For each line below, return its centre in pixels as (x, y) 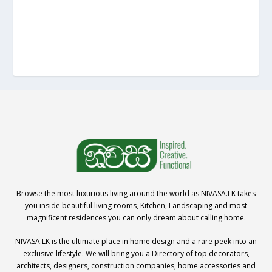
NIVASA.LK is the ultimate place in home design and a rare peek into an (136, 242)
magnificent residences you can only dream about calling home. (136, 218)
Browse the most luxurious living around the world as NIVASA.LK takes (136, 194)
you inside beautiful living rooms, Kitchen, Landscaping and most (136, 206)
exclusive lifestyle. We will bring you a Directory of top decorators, (136, 254)
